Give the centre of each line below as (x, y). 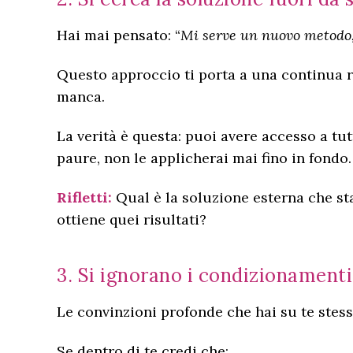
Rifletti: (84, 197)
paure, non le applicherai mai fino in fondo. (204, 158)
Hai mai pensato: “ (119, 35)
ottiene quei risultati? (132, 219)
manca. (81, 97)
